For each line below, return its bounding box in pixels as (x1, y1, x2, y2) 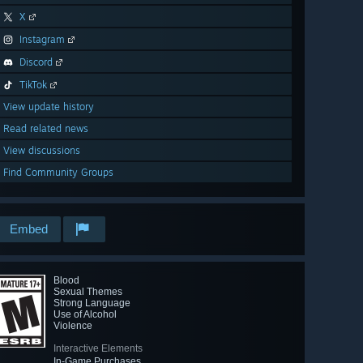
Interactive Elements (53, 342, 143, 354)
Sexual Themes (53, 285, 122, 297)
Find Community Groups (3, 165, 113, 178)
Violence (53, 319, 92, 331)
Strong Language (53, 297, 130, 309)
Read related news (3, 122, 88, 135)
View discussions (3, 143, 80, 156)
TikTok (19, 78, 47, 91)
